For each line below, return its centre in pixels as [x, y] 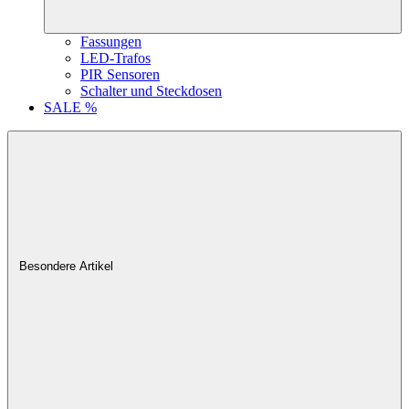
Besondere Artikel [68, 266]
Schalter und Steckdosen [151, 91]
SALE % [70, 107]
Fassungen [111, 42]
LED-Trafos [115, 58]
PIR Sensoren [120, 74]
